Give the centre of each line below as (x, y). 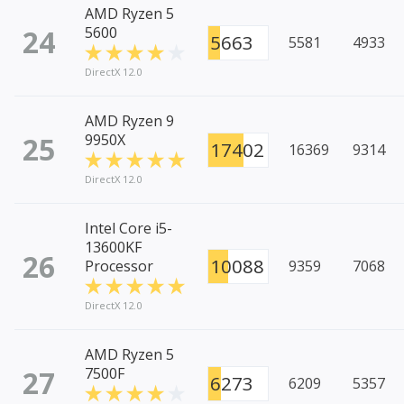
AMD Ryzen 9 (129, 121)
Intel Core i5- (129, 229)
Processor (119, 266)
